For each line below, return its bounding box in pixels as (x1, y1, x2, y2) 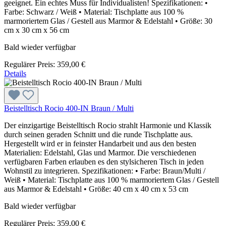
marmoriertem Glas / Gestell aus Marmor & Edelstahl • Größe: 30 (4, 16, 212, 25)
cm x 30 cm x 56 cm (4, 25, 69, 34)
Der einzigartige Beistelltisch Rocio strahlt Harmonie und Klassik (4, 121, 211, 130)
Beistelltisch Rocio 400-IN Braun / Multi (4, 103, 134, 112)
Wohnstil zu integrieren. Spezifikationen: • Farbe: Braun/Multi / (4, 166, 205, 175)
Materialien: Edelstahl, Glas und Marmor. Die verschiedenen (4, 148, 196, 157)
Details (4, 69, 26, 78)
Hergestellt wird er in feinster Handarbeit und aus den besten (4, 139, 196, 148)
